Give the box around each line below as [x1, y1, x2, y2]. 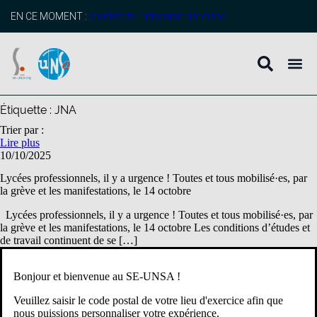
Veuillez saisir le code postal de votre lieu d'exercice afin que [13, 294, 283, 306]
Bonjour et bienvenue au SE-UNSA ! [13, 270, 180, 282]
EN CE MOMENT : [11, 11, 89, 22]
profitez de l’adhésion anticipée [89, 11, 225, 22]
